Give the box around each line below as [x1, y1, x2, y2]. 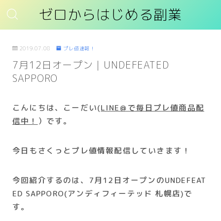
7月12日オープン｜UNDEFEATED [12, 58, 169, 72]
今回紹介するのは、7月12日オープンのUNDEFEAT [12, 175, 207, 185]
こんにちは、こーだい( [12, 102, 101, 113]
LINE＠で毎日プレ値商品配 [101, 102, 205, 113]
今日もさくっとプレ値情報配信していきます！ [12, 145, 191, 156]
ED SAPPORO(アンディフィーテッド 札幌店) [12, 188, 184, 199]
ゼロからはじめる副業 [39, 6, 182, 23]
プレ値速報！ [63, 45, 96, 52]
